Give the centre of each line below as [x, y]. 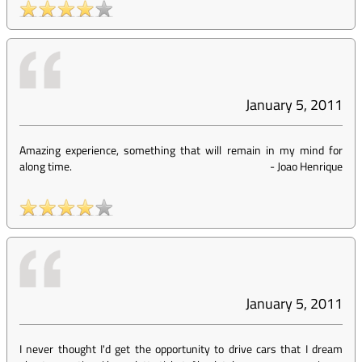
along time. [46, 166]
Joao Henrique [310, 166]
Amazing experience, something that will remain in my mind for [181, 150]
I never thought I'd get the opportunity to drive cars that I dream [181, 349]
